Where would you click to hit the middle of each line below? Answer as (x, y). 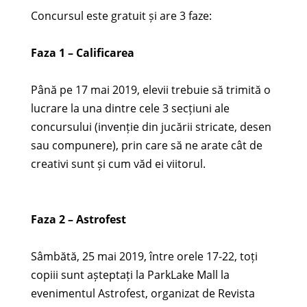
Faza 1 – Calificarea (82, 53)
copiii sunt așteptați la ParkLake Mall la (130, 275)
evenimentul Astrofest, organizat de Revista (143, 294)
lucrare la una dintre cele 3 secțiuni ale (130, 109)
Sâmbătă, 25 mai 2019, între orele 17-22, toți (144, 257)
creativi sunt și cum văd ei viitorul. (118, 164)
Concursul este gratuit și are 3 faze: (121, 16)
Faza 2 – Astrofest (78, 220)
